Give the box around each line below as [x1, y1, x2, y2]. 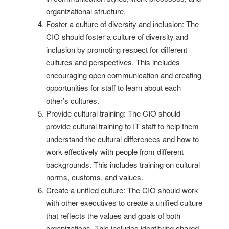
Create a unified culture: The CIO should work [46, 184, 198, 195]
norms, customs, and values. [46, 171, 143, 182]
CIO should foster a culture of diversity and [46, 31, 188, 42]
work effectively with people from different [46, 146, 184, 157]
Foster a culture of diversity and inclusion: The [46, 18, 199, 29]
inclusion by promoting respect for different [46, 43, 187, 55]
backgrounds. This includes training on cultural [46, 158, 200, 170]
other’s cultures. [46, 95, 99, 106]
